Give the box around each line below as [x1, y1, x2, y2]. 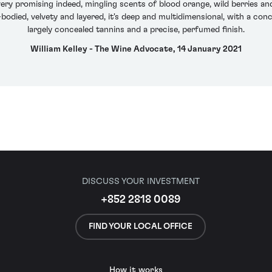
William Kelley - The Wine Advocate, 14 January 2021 [30, 44, 242, 53]
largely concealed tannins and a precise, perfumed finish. [27, 25, 245, 35]
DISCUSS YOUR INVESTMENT [81, 177, 200, 186]
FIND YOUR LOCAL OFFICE [89, 222, 192, 231]
